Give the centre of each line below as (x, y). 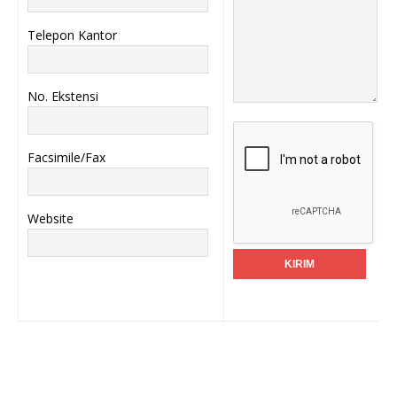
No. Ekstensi (63, 97)
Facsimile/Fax (66, 158)
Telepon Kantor (72, 35)
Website (51, 219)
